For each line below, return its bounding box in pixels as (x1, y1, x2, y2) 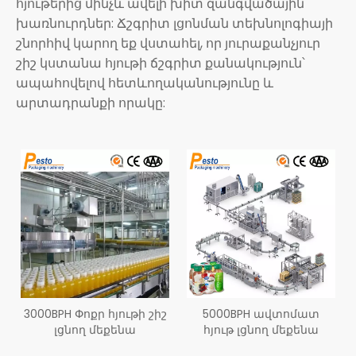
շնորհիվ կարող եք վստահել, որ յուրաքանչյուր (16, 34, 320, 52)
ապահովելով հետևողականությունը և (16, 74, 273, 92)
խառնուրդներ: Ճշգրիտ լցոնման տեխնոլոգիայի (16, 14, 333, 33)
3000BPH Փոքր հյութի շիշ (23, 306, 167, 322)
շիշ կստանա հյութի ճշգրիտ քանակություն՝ (16, 54, 305, 72)
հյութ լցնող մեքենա (203, 322, 319, 338)
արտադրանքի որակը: (16, 94, 165, 112)
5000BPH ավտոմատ (203, 306, 319, 322)
